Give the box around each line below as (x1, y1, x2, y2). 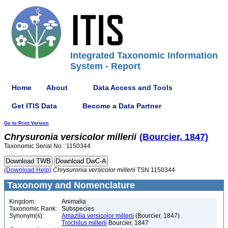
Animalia (62, 198, 86, 205)
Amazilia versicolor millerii (62, 212, 134, 219)
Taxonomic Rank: (9, 205, 57, 212)
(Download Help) (4, 166, 51, 174)
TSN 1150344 (135, 166, 175, 174)
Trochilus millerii (62, 219, 107, 226)
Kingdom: (9, 198, 36, 205)
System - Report (70, 61, 140, 71)
